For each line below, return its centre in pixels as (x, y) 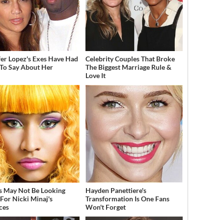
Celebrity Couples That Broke (130, 59)
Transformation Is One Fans (127, 198)
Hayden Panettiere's (116, 190)
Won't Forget (105, 207)
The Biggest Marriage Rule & (128, 67)
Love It (95, 76)
